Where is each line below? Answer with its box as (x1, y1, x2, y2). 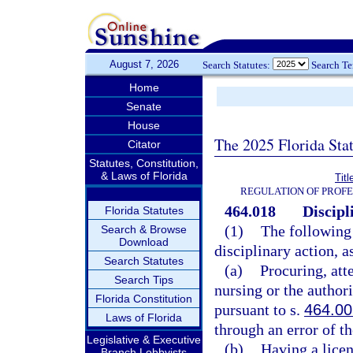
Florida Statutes (104, 204, 184, 217)
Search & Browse (101, 223, 187, 236)
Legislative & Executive (87, 333, 201, 346)
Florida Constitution (95, 292, 192, 305)
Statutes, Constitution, (89, 157, 199, 169)
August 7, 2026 (109, 58, 179, 70)
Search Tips (114, 273, 173, 286)
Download (119, 236, 169, 248)
